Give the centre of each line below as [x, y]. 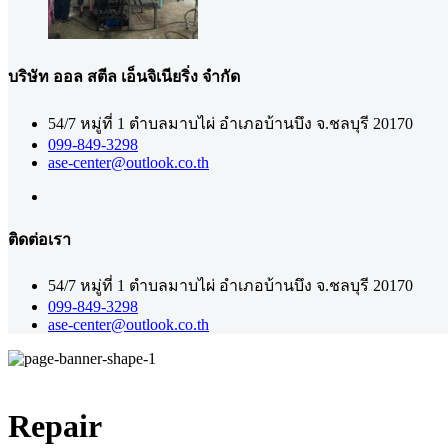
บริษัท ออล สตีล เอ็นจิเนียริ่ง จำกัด [124, 77]
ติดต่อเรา [39, 239]
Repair [55, 425]
